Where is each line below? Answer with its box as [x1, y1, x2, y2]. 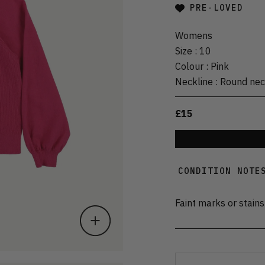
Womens [175, 29, 212, 41]
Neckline [175, 75, 213, 88]
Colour [175, 60, 203, 72]
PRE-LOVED [190, 2, 243, 14]
